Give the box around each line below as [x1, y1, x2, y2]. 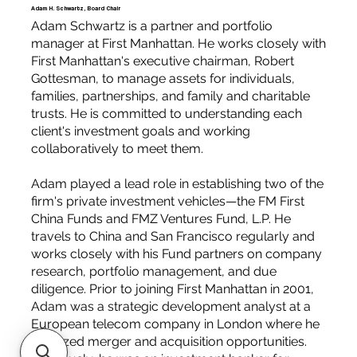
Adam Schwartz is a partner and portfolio [30, 18, 273, 34]
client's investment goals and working [30, 124, 250, 139]
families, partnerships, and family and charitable [30, 88, 310, 104]
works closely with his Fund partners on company [30, 246, 322, 262]
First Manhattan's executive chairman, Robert [30, 53, 294, 69]
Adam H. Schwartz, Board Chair [31, 4, 121, 12]
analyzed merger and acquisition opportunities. [30, 334, 307, 350]
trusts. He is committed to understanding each [30, 106, 302, 122]
